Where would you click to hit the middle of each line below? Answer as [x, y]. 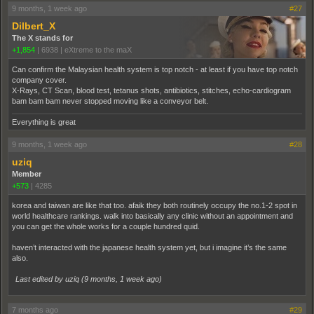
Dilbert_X [34, 26]
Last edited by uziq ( [50, 279]
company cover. [39, 80]
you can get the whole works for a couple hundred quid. [106, 226]
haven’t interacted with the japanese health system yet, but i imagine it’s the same [149, 247]
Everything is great [44, 122]
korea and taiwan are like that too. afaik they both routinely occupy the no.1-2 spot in [155, 205]
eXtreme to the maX [98, 49]
